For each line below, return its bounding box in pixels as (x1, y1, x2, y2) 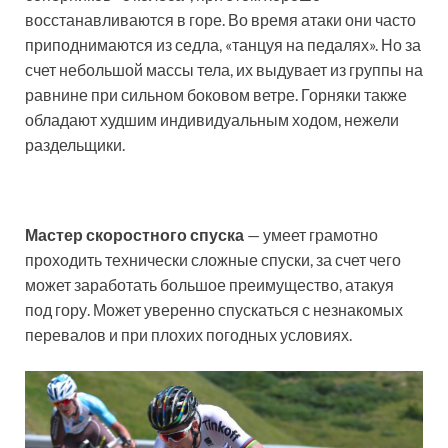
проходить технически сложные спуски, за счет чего (25, 250, 401, 270)
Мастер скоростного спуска (25, 225, 244, 245)
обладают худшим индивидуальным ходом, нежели (25, 110, 399, 130)
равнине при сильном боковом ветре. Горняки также (25, 85, 407, 105)
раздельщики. (25, 135, 125, 155)
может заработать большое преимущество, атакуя (25, 275, 394, 295)
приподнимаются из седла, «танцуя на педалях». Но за (25, 35, 421, 55)
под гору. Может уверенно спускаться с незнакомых (25, 300, 403, 320)
